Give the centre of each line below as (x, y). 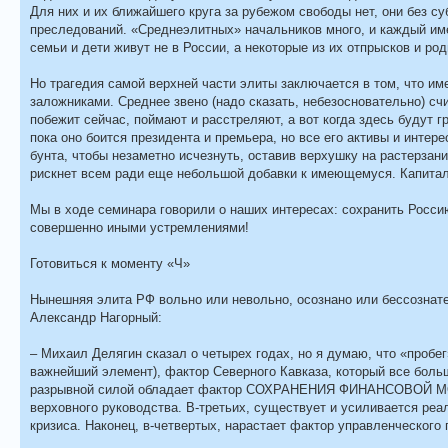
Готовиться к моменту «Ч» (110, 263)
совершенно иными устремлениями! (139, 227)
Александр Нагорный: (96, 317)
